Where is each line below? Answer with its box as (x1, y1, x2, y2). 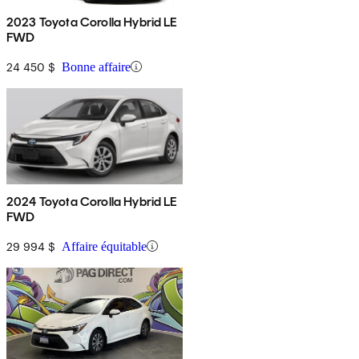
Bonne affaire (62, 59, 131, 74)
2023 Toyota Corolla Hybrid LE (6, 14, 178, 30)
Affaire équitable (62, 239, 147, 253)
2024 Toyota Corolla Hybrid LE (6, 193, 178, 209)
